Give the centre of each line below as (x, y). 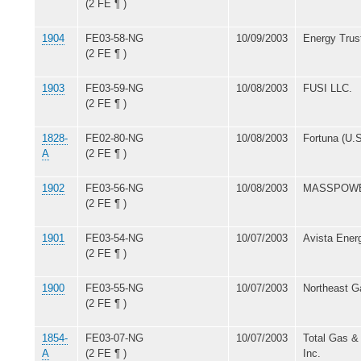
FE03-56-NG (114, 188)
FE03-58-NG (114, 38)
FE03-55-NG (114, 288)
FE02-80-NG (114, 138)
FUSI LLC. (328, 88)
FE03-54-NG (114, 238)
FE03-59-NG (114, 88)
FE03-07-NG (114, 338)
